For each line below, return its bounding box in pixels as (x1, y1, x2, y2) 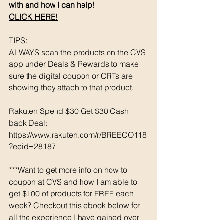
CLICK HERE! (9, 11, 58, 22)
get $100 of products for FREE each (9, 188, 136, 198)
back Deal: (9, 117, 49, 128)
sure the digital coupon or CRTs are (9, 70, 135, 81)
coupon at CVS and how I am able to (9, 176, 139, 187)
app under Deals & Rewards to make (9, 58, 140, 69)
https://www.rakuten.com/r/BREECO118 (9, 129, 147, 139)
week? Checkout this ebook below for (9, 200, 142, 210)
